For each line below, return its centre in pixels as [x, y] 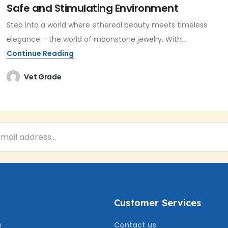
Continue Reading [40, 54]
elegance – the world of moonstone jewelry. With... [97, 39]
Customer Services [158, 203]
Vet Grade [43, 77]
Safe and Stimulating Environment [93, 8]
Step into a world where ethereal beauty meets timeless [107, 25]
